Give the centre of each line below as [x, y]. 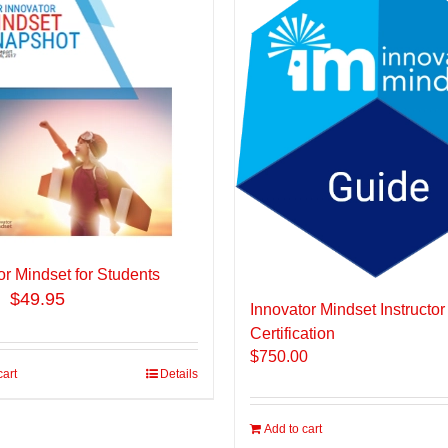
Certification [292, 333]
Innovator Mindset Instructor [347, 309]
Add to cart [293, 428]
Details [179, 374]
